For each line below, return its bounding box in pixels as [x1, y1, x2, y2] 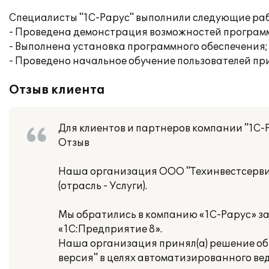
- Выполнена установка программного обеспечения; [9, 41, 268, 53]
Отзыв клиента [9, 83, 105, 97]
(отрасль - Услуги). [58, 180, 147, 192]
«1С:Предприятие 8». [58, 223, 162, 235]
